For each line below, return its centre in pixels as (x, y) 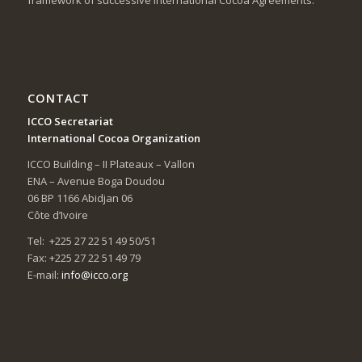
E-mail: (44, 274)
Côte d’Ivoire (57, 215)
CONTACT (58, 98)
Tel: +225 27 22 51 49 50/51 (91, 240)
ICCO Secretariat (70, 121)
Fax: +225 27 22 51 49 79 (84, 257)
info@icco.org (94, 274)
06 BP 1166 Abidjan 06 (80, 198)
